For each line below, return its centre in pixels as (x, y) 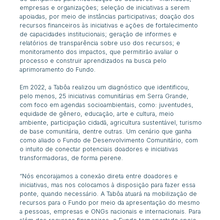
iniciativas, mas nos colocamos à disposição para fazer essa (108, 185)
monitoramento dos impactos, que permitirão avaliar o (99, 52)
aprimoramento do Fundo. (58, 69)
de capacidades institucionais (63, 34)
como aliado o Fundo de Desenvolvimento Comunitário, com (109, 140)
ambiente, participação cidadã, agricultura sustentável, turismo (111, 123)
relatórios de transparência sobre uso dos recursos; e (100, 43)
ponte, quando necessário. (60, 194)
